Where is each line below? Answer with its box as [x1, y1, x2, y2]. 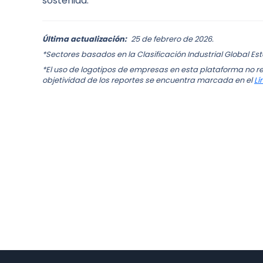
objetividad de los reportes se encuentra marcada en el [42, 75, 254, 86]
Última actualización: [42, 34, 129, 45]
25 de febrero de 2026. [131, 34, 214, 45]
